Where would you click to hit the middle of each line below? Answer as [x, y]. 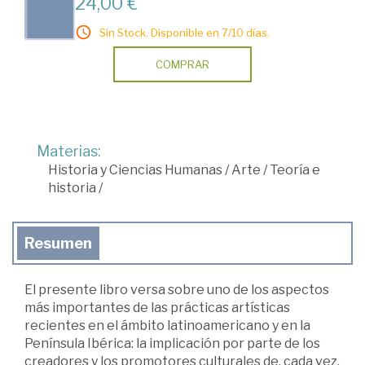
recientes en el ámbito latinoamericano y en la [167, 325]
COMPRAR [182, 64]
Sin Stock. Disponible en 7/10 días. [185, 32]
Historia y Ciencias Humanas [135, 169]
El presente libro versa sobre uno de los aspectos [177, 289]
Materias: [69, 151]
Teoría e [295, 169]
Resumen [58, 243]
